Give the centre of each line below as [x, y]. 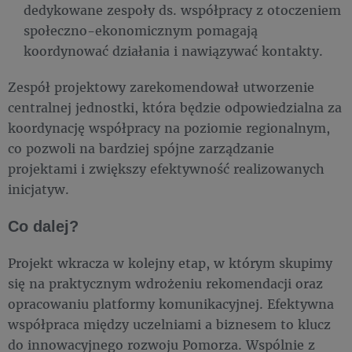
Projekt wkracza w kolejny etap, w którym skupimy [170, 263]
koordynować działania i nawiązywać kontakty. [173, 51]
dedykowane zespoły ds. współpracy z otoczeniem [182, 10]
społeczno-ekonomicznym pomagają [141, 30]
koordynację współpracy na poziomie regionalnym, [169, 128]
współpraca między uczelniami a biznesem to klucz [169, 324]
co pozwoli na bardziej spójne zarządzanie [141, 148]
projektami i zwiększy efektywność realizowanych [166, 169]
